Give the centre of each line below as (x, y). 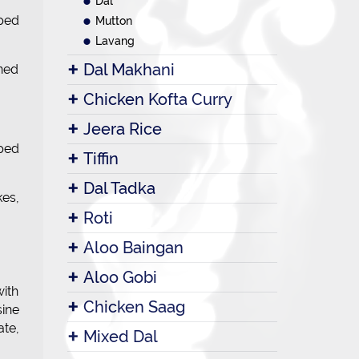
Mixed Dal (120, 337)
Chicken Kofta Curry (157, 99)
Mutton (113, 21)
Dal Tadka (119, 188)
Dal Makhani (129, 70)
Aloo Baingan (133, 248)
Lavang (115, 41)
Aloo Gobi (120, 277)
